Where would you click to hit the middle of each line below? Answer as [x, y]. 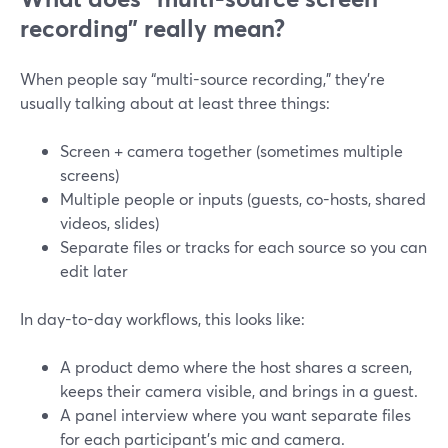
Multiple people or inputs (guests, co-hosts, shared [243, 198]
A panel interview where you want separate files [235, 414]
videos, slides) [109, 222]
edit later [94, 270]
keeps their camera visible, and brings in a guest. [239, 390]
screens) [89, 174]
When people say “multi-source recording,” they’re [202, 78]
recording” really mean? [152, 28]
